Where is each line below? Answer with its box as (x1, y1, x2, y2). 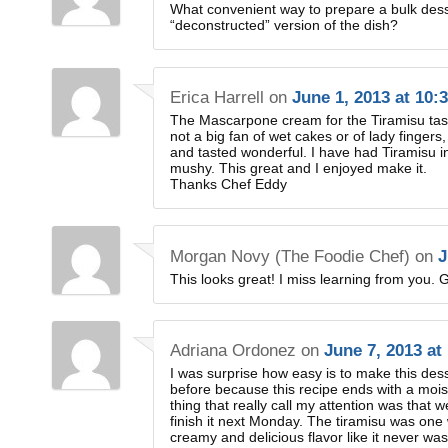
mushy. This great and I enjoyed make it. (170, 159, 428, 176)
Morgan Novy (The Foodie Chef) (170, 246, 411, 266)
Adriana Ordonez (170, 341, 297, 361)
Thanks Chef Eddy (170, 175, 288, 192)
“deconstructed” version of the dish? (170, 17, 399, 34)
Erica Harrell (170, 87, 265, 107)
